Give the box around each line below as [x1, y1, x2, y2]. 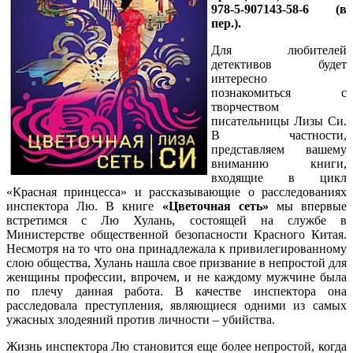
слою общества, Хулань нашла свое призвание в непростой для [6, 255, 347, 269]
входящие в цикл [211, 170, 347, 184]
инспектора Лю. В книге [6, 199, 162, 213]
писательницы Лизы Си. [211, 113, 347, 128]
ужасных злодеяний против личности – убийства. [6, 312, 275, 326]
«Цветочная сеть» [162, 199, 269, 213]
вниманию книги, [211, 156, 347, 170]
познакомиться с [211, 85, 347, 99]
